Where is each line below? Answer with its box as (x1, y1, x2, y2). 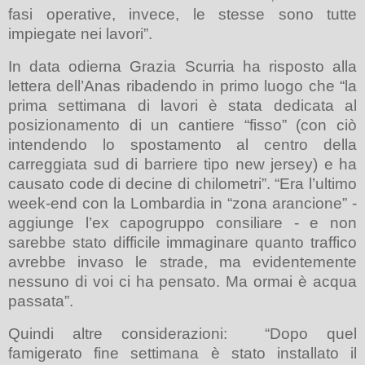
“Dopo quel (265, 325, 357, 343)
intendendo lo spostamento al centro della (8, 136, 357, 154)
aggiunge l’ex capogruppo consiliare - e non (8, 214, 357, 232)
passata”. (8, 292, 73, 310)
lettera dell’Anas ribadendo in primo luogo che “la (8, 77, 357, 95)
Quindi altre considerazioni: (8, 325, 227, 343)
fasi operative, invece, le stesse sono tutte (8, 6, 357, 24)
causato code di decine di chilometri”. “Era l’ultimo (8, 175, 357, 193)
